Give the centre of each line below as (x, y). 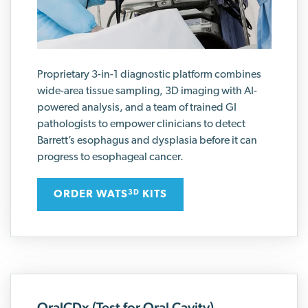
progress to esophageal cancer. (110, 157)
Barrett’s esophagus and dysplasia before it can (147, 141)
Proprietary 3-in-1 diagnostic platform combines (149, 75)
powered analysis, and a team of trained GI (136, 108)
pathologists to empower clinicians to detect (141, 124)
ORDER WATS (90, 194)
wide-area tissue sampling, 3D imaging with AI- (147, 91)
